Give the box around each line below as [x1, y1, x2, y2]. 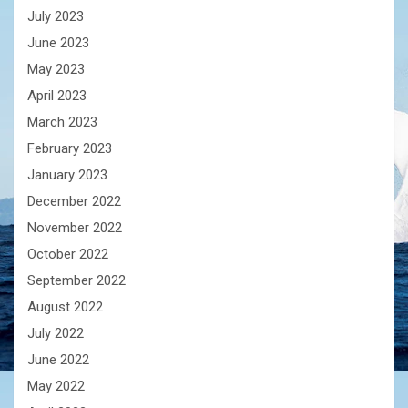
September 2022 [27, 271, 126, 289]
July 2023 [27, 7, 84, 25]
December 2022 [27, 192, 121, 209]
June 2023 [27, 34, 89, 51]
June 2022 [27, 351, 89, 368]
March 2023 [27, 113, 97, 130]
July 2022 [27, 324, 84, 342]
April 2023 [27, 87, 87, 104]
